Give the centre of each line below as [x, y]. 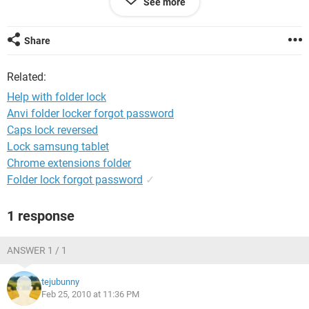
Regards [27, 50]
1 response [41, 216]
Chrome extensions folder [69, 163]
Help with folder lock [57, 97]
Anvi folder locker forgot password [90, 113]
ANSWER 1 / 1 [37, 250]
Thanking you [40, 22]
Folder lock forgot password [75, 180]
